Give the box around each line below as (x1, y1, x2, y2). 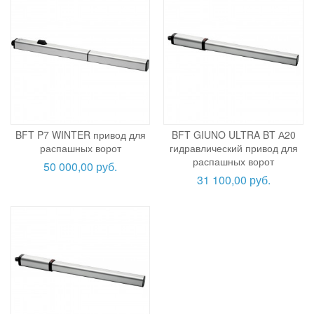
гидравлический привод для (169, 140, 298, 155)
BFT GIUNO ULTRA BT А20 (171, 127, 296, 142)
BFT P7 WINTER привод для (15, 127, 146, 142)
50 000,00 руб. (43, 158, 118, 175)
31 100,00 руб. (196, 171, 271, 188)
